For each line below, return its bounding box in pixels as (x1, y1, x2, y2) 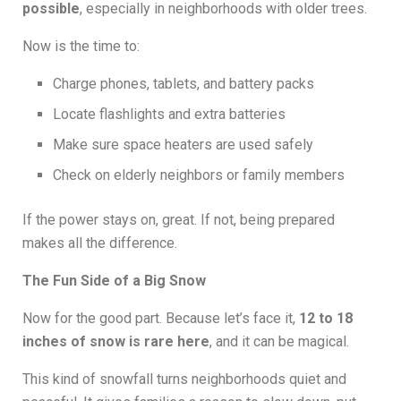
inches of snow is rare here (22, 333, 209, 351)
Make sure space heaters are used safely (53, 136, 314, 154)
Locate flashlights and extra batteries (53, 106, 286, 124)
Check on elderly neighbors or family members (53, 166, 346, 184)
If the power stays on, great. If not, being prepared (22, 211, 335, 229)
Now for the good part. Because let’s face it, (22, 310, 299, 328)
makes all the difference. (22, 235, 177, 252)
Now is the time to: (22, 38, 140, 55)
